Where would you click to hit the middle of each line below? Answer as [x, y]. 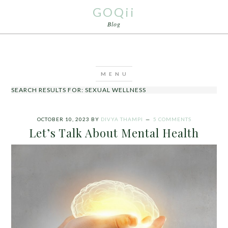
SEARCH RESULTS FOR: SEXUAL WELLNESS [79, 90]
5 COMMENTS [172, 119]
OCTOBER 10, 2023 [63, 119]
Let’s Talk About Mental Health [114, 133]
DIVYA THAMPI [122, 119]
